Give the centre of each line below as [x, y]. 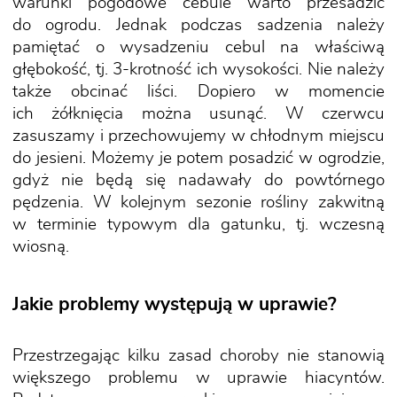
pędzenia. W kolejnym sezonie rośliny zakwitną [198, 202]
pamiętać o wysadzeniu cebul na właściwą [198, 47]
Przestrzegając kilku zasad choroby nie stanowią [198, 355]
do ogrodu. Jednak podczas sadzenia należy [198, 25]
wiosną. [41, 246]
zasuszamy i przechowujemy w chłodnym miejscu [198, 136]
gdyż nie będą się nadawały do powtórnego [198, 180]
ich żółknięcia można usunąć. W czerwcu [198, 113]
